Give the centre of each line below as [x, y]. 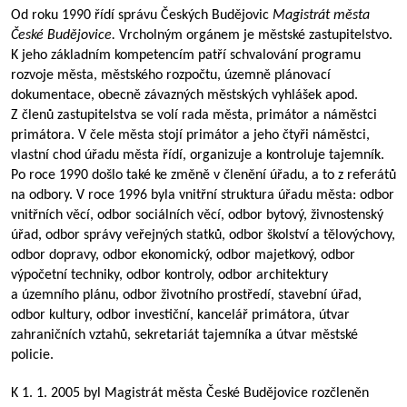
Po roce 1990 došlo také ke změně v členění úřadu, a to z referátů [203, 175]
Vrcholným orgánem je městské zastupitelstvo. [256, 35]
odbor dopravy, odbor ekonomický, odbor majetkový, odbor [183, 255]
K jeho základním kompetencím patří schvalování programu [186, 55]
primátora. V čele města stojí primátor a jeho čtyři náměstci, [190, 135]
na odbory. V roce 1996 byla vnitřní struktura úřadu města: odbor [203, 195]
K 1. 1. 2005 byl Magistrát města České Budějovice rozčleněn [190, 393]
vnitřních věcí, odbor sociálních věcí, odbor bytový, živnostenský [197, 215]
